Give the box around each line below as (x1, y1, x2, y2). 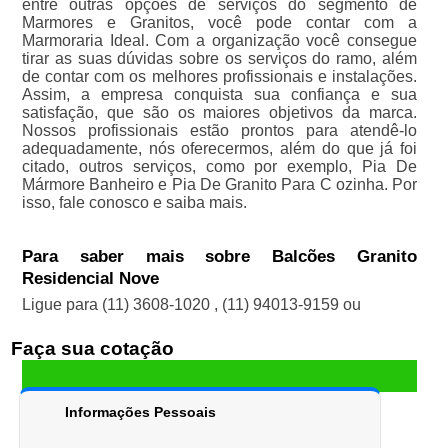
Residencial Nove (21, 269, 159, 289)
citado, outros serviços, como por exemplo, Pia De (21, 158, 418, 176)
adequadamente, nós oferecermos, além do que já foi (21, 140, 418, 158)
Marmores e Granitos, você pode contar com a (21, 14, 418, 32)
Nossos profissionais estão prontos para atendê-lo (21, 122, 418, 140)
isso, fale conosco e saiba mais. (21, 194, 247, 212)
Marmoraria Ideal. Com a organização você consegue (21, 32, 418, 50)
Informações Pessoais (64, 404, 216, 421)
